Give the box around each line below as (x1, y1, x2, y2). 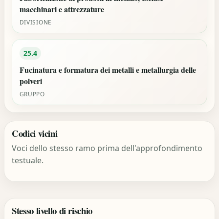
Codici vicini (12, 127, 58, 140)
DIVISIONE (19, 18, 52, 26)
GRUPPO (19, 89, 45, 98)
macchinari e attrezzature (19, 3, 104, 15)
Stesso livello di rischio (12, 203, 92, 217)
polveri (19, 75, 42, 87)
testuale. (12, 154, 44, 166)
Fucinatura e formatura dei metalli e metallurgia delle (19, 64, 196, 75)
